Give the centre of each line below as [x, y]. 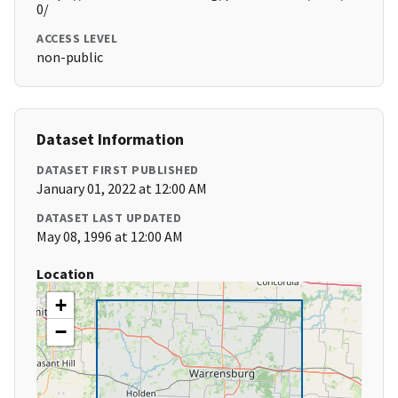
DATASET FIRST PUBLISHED [118, 170]
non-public [70, 57]
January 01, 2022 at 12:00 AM [122, 189]
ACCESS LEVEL [77, 39]
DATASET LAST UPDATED [109, 218]
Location [65, 274]
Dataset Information [110, 139]
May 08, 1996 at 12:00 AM [110, 237]
